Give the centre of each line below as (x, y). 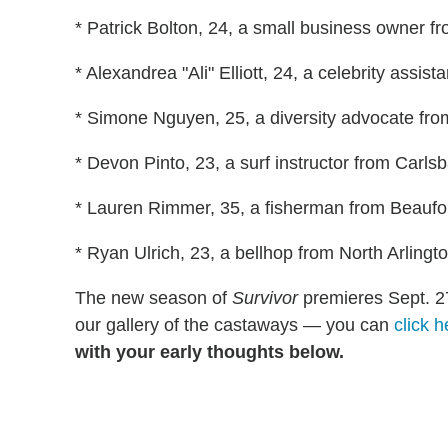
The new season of (153, 297)
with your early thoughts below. (209, 351)
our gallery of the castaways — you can (234, 324)
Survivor (267, 297)
